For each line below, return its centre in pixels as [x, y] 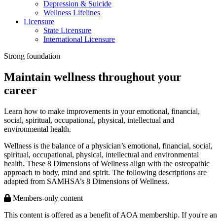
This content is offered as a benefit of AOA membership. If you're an [110, 215]
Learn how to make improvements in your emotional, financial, [102, 111]
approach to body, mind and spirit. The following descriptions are [105, 172]
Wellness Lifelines [72, 13]
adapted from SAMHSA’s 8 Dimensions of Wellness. [87, 181]
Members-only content [47, 198]
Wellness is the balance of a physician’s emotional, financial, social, [108, 146]
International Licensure [79, 39]
